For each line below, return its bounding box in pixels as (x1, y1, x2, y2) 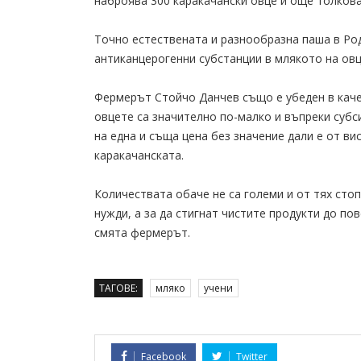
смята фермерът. (94, 225, 190, 241)
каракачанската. (94, 147, 184, 164)
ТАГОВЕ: (99, 281, 138, 296)
